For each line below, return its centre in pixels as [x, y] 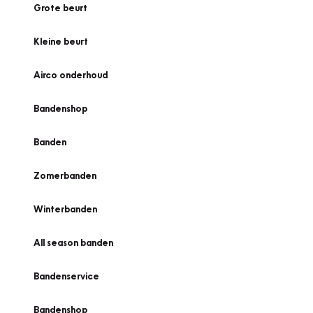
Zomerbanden [65, 175]
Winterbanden [65, 209]
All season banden [73, 242]
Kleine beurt [61, 41]
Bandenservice [66, 276]
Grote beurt [60, 8]
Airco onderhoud [71, 75]
